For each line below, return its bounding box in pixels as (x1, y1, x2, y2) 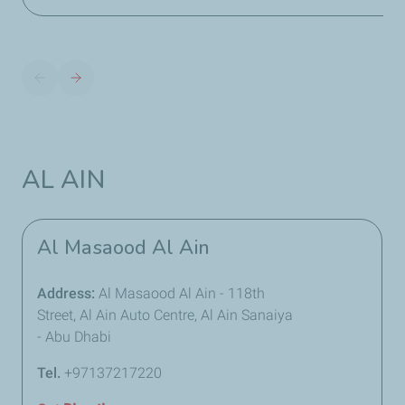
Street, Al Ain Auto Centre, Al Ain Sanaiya (37, 306, 293, 324)
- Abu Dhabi (37, 328, 111, 345)
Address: (37, 285, 99, 302)
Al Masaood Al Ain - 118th (99, 285, 265, 302)
